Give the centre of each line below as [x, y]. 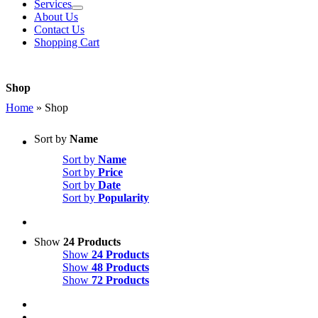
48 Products [120, 268]
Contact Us [59, 30]
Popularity [124, 198]
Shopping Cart [67, 43]
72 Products [120, 280]
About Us [56, 17]
